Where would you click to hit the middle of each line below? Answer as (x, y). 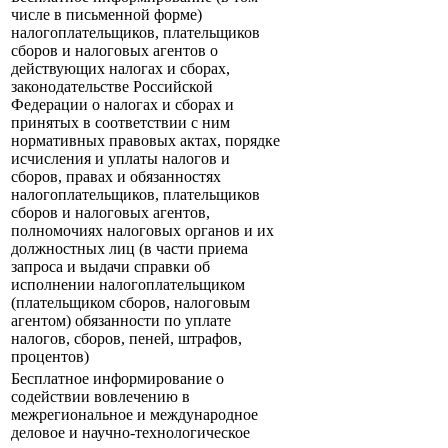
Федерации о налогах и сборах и (122, 105)
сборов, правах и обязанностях (116, 177)
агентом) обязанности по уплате (121, 321)
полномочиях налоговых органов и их (142, 231)
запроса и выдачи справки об (110, 267)
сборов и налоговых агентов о (114, 51)
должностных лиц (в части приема (129, 249)
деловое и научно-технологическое (130, 433)
